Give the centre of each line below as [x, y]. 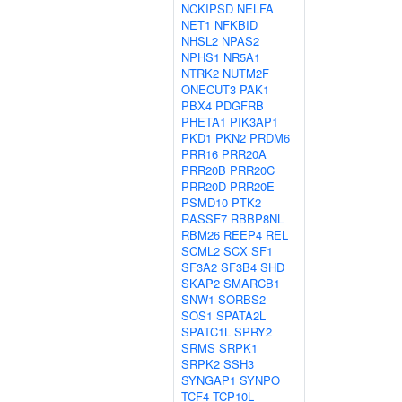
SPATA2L [241, 315]
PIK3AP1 [254, 122]
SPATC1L [206, 332]
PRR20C [252, 170]
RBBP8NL [257, 218]
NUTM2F [246, 73]
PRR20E [252, 186]
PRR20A [244, 154]
